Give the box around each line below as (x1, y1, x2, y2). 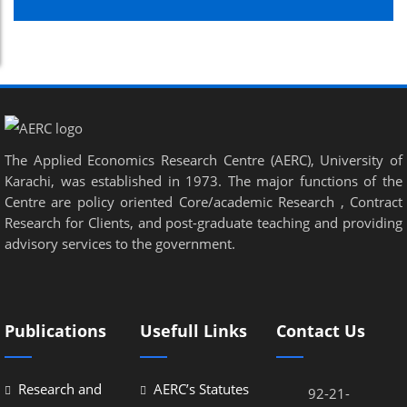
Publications (5, 320, 106, 342)
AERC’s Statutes (154, 380, 250, 398)
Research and (18, 380, 102, 398)
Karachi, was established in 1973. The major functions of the (5, 172, 402, 190)
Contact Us (275, 320, 365, 342)
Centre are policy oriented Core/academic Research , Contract (5, 193, 402, 211)
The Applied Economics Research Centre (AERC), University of (5, 151, 402, 169)
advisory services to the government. (5, 234, 235, 253)
